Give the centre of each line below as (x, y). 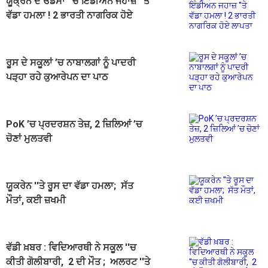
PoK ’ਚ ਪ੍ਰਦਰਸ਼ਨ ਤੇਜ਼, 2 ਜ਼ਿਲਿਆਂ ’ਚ (74, 124)
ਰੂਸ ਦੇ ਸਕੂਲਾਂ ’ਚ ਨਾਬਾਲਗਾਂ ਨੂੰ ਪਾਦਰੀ (71, 62)
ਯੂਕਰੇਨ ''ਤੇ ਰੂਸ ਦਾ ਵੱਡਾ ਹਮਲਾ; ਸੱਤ (70, 185)
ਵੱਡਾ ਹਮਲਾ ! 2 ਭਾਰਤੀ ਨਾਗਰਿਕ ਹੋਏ (69, 15)
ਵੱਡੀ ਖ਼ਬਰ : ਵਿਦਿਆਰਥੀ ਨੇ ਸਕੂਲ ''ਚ (71, 247)
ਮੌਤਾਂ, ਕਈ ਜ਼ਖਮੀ (36, 200)
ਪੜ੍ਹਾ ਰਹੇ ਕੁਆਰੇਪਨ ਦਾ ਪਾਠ (57, 77)
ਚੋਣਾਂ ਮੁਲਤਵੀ (29, 138)
